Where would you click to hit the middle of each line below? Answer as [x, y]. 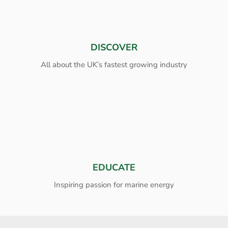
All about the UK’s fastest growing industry [114, 64]
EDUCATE [114, 167]
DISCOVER [114, 47]
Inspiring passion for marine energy [114, 184]
